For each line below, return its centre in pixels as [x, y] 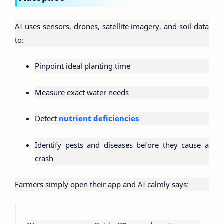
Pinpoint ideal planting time [83, 66]
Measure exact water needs [82, 92]
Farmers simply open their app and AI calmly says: [102, 185]
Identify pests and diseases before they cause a [122, 145]
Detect [47, 119]
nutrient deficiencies [99, 119]
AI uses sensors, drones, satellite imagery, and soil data [112, 26]
